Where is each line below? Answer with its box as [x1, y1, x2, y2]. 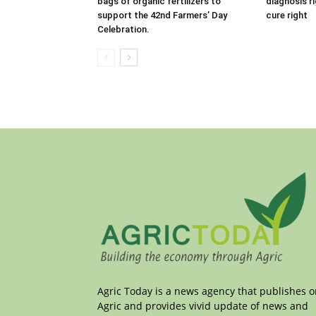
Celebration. [97, 24, 150, 35]
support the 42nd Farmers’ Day [97, 10, 227, 20]
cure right [266, 10, 308, 20]
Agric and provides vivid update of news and [97, 299, 308, 312]
